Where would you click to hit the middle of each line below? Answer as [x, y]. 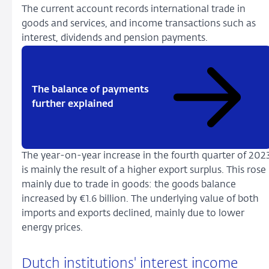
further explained [73, 104]
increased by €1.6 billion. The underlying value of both [140, 199]
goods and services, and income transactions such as [139, 24]
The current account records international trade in [134, 9]
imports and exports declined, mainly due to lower [133, 213]
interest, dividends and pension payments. [115, 38]
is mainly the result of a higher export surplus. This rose [144, 170]
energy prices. [52, 228]
